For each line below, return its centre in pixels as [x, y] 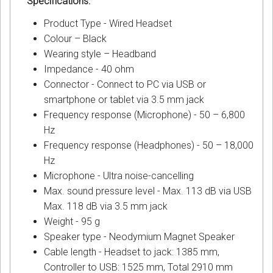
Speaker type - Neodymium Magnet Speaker [139, 237]
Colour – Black [75, 39]
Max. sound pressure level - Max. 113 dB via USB [148, 191]
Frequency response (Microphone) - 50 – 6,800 [144, 115]
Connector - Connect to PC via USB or [125, 85]
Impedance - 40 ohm [89, 69]
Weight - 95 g [72, 222]
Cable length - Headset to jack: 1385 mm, [132, 252]
